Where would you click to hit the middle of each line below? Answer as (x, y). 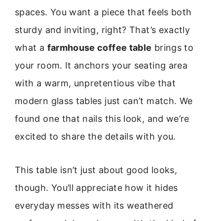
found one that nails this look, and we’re (102, 119)
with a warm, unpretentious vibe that (95, 83)
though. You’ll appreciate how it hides (96, 188)
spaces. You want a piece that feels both (103, 12)
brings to (173, 48)
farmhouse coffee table (99, 48)
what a (31, 48)
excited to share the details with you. (95, 136)
